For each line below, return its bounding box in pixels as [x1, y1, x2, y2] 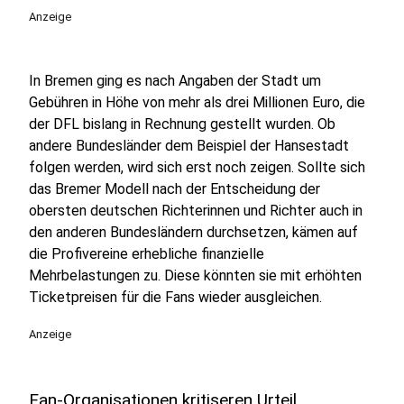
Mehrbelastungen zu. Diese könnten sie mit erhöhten [29, 267, 362, 284]
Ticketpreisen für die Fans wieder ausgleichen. [29, 289, 322, 306]
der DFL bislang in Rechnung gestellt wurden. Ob [29, 115, 335, 133]
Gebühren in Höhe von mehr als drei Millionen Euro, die [29, 94, 365, 111]
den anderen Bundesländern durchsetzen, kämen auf [29, 224, 358, 241]
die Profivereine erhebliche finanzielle [29, 245, 264, 262]
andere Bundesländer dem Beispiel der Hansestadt [29, 137, 349, 154]
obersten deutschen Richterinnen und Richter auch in [29, 202, 363, 219]
